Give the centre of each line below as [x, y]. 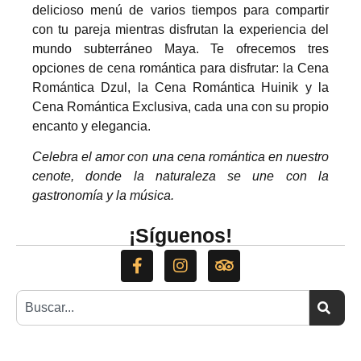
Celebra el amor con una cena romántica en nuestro [180, 157]
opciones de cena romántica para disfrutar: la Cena [180, 68]
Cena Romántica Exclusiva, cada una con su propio [180, 106]
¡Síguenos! [180, 235]
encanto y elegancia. [91, 126]
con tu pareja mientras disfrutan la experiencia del [180, 29]
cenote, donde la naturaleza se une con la [180, 176]
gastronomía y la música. [103, 196]
